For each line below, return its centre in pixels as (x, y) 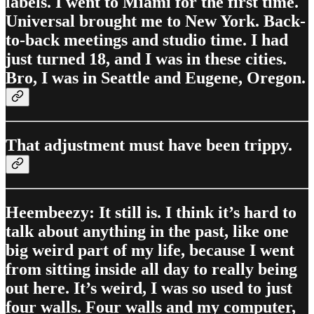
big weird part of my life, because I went (150, 250)
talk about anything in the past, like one (147, 231)
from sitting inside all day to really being (151, 269)
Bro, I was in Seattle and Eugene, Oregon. (156, 78)
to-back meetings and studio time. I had (147, 40)
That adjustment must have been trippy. (149, 145)
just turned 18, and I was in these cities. (146, 59)
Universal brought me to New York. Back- (156, 21)
